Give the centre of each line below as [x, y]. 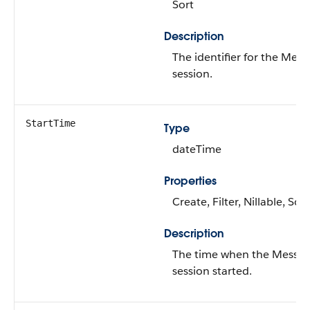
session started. [212, 271]
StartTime [51, 123]
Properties [190, 181]
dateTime [197, 149]
